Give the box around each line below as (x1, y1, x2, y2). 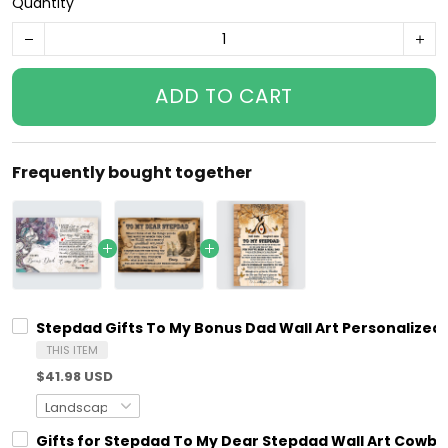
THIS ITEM (46, 342, 98, 359)
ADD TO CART (155, 82, 293, 111)
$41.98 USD (36, 367, 113, 387)
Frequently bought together (12, 161, 252, 185)
